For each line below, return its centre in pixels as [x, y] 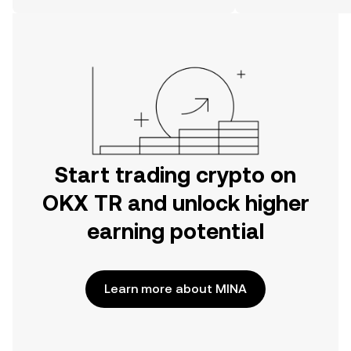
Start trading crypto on [175, 175]
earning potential [175, 231]
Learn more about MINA [175, 289]
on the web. [56, 13]
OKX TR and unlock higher [175, 203]
